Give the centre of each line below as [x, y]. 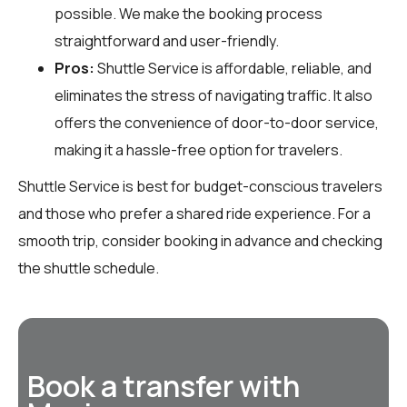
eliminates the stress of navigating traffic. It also [213, 95]
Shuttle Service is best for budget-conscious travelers [200, 186]
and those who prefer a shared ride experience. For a [194, 213]
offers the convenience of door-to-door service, [217, 122]
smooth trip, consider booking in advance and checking [200, 240]
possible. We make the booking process [189, 13]
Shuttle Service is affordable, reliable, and [233, 68]
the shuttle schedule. [89, 268]
